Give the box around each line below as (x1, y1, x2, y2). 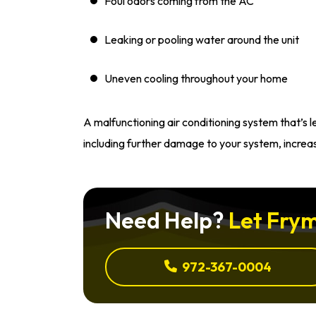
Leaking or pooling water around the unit (104, 32, 299, 47)
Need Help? (105, 206, 229, 234)
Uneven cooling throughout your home (104, 71, 288, 85)
